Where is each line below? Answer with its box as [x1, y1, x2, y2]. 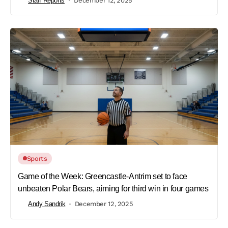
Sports [26, 154, 47, 162]
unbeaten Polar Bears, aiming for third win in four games [18, 184, 209, 193]
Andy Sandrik [28, 200, 66, 208]
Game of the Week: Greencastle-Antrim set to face [18, 172, 187, 181]
